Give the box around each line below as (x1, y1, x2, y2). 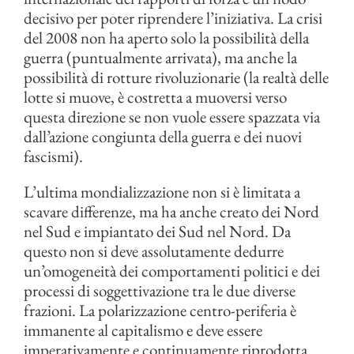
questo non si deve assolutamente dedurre (24, 240, 284, 262)
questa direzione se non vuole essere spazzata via (24, 106, 320, 127)
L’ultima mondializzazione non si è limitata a (24, 181, 300, 202)
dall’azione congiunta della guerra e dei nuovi (24, 126, 302, 147)
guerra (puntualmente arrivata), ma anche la (24, 47, 297, 68)
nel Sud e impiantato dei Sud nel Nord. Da (24, 220, 291, 242)
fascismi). (24, 145, 83, 167)
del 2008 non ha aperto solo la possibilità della (24, 27, 309, 48)
